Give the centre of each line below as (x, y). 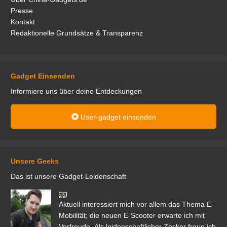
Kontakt (23, 22)
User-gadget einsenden (117, 117)
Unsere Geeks (35, 161)
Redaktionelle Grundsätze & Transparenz (77, 33)
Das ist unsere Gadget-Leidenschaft (68, 177)
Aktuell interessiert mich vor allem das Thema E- (136, 204)
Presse (22, 11)
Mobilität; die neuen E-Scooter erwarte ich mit (132, 216)
